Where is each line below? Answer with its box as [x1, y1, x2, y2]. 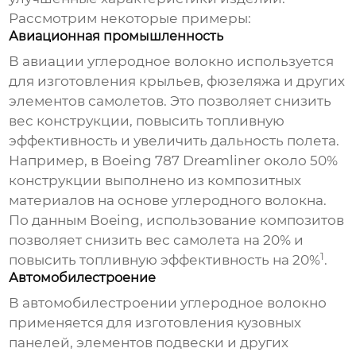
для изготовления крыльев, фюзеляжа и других [9, 73, 346, 90]
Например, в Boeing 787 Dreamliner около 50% [9, 153, 339, 169]
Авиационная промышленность [9, 29, 224, 44]
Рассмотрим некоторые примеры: [9, 10, 252, 27]
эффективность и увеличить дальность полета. [9, 133, 340, 149]
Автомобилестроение [9, 270, 157, 286]
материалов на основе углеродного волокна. [9, 192, 327, 209]
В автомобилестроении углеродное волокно [9, 295, 327, 311]
